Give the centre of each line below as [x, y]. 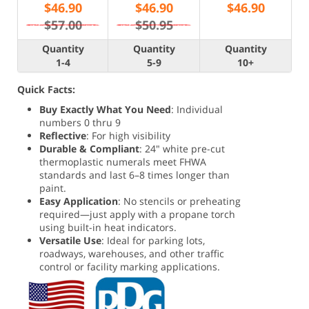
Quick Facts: [46, 89]
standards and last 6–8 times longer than [135, 175]
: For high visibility [129, 136]
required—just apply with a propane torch [138, 214]
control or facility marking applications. [130, 267]
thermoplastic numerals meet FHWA [123, 162]
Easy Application [79, 201]
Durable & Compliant [90, 149]
